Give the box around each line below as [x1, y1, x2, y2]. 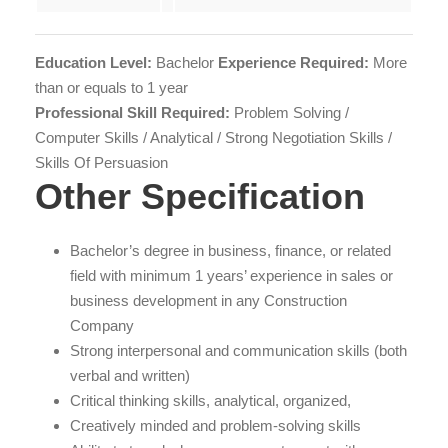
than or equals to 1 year [35, 78, 188, 96]
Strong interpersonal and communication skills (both [70, 341, 407, 359]
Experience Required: [218, 53, 369, 71]
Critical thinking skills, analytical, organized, [70, 391, 351, 409]
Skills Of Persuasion [35, 153, 168, 171]
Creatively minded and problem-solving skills [70, 416, 361, 434]
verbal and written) [70, 366, 190, 384]
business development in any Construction [70, 291, 347, 309]
